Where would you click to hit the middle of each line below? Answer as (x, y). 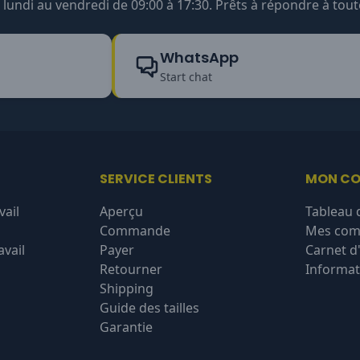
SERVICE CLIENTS (156, 179)
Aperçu (121, 212)
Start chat (186, 76)
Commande (135, 231)
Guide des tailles (149, 308)
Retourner (131, 270)
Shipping (127, 289)
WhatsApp (199, 57)
